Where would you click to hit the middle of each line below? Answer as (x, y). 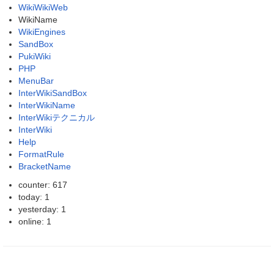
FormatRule (41, 154)
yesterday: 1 (42, 209)
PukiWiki (35, 56)
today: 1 (34, 197)
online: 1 (35, 221)
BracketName (45, 166)
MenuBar (36, 80)
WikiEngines (42, 31)
